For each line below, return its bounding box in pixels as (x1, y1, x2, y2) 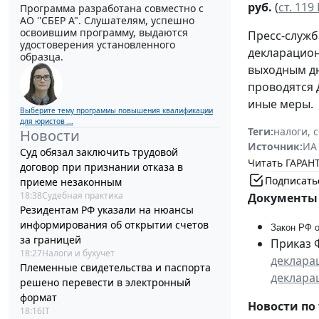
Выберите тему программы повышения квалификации (20, 105, 213, 116)
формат (20, 291, 57, 305)
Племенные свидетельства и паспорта (20, 261, 211, 275)
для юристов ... (20, 116, 73, 127)
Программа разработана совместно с (20, 1, 204, 16)
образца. (20, 50, 63, 64)
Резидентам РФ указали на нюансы (20, 203, 194, 217)
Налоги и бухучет (42, 247, 115, 260)
